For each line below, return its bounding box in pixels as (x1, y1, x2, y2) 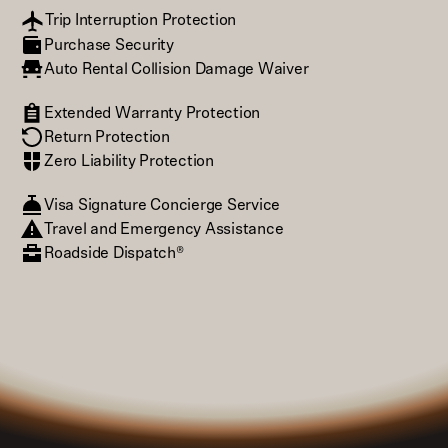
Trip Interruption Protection (45, 6, 236, 32)
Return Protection (44, 123, 170, 149)
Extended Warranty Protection (44, 99, 260, 125)
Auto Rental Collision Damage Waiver (44, 55, 309, 81)
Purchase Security (44, 31, 174, 57)
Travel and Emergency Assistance (44, 215, 284, 241)
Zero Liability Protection (44, 147, 214, 173)
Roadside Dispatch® (44, 239, 184, 265)
